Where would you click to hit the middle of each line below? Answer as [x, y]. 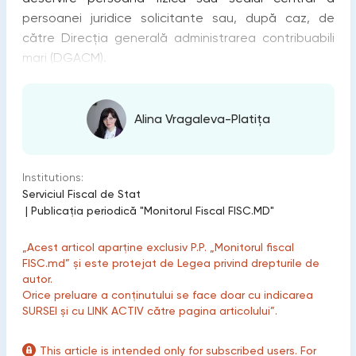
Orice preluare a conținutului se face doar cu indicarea [167, 294]
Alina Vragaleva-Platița [202, 119]
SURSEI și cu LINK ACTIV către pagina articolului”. [149, 310]
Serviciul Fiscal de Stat [81, 193]
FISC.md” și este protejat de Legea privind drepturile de [170, 263]
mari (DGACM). [64, 57]
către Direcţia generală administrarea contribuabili [178, 37]
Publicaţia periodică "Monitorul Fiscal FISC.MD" [152, 210]
